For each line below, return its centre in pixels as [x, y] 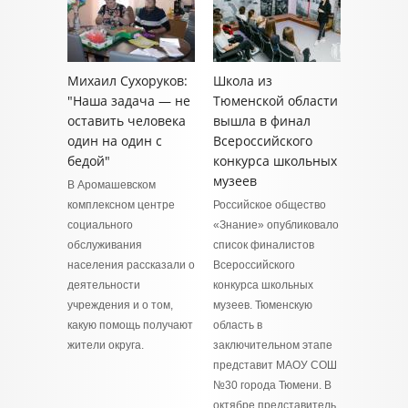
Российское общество [270, 205]
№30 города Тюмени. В [272, 385]
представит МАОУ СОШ [275, 365]
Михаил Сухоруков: [127, 81]
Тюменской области [275, 101]
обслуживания [105, 245]
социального [100, 225]
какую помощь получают [130, 325]
